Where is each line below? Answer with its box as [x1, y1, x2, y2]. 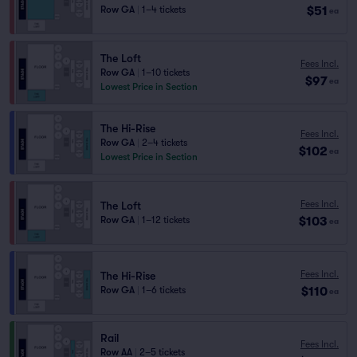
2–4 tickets [142, 137, 187, 148]
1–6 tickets [142, 284, 186, 296]
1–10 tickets [142, 67, 190, 78]
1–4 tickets [142, 4, 186, 15]
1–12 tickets [142, 214, 190, 226]
